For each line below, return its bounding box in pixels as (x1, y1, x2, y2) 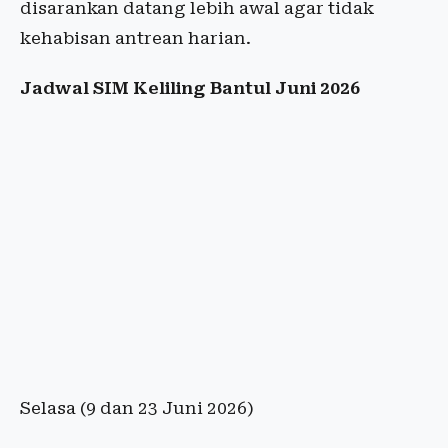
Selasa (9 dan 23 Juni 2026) (20, 398, 254, 419)
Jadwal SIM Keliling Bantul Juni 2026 (20, 78, 360, 99)
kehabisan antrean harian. (20, 28, 251, 49)
